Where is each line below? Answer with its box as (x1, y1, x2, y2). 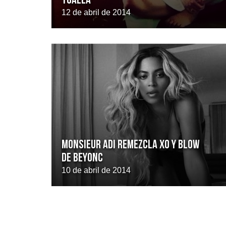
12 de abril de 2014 (62, 8, 131, 17)
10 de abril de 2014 (62, 166, 131, 175)
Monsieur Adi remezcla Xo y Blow (62, 139, 200, 151)
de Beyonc (62, 152, 103, 164)
